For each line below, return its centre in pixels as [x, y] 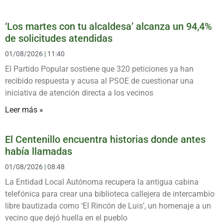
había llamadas [39, 151]
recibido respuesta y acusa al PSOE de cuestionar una [99, 81]
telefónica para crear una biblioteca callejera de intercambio [110, 194]
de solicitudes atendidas [59, 38]
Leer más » [24, 110]
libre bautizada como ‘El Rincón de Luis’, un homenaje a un [108, 206]
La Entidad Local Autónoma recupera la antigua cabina [102, 182]
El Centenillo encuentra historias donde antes [105, 139]
